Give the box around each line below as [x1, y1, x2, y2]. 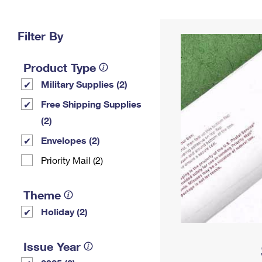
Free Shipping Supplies [41, 98, 142, 109]
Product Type [23, 60, 96, 74]
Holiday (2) [41, 206, 88, 217]
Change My [169, 11, 213, 20]
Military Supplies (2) [41, 78, 127, 89]
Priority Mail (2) [41, 154, 103, 166]
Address [174, 20, 208, 30]
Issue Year [23, 239, 81, 253]
